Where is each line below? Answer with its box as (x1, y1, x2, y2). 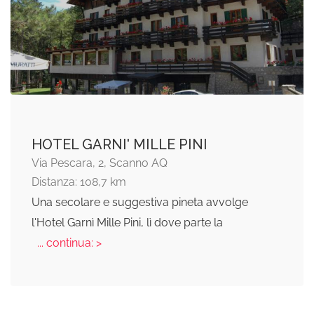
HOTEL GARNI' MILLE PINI (32, 136, 207, 153)
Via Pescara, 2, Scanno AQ (32, 156, 168, 170)
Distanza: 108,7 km (32, 175, 126, 189)
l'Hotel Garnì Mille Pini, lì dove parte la (32, 216, 223, 230)
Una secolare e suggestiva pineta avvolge (32, 196, 248, 210)
